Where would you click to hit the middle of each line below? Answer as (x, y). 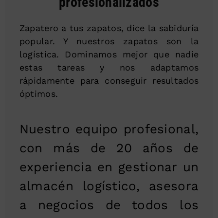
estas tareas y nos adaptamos (109, 67)
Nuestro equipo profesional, (109, 129)
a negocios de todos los (109, 205)
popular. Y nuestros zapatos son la (109, 41)
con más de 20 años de (109, 148)
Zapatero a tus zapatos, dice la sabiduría (109, 28)
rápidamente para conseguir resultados (109, 80)
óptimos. (39, 93)
